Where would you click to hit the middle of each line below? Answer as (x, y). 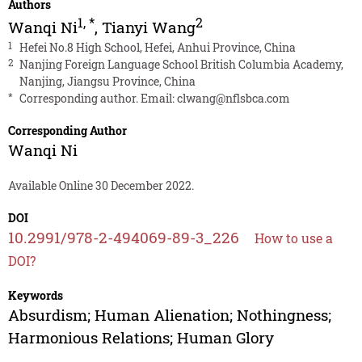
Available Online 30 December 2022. (101, 186)
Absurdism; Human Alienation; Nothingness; (169, 315)
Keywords (35, 296)
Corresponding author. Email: (98, 99)
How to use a (293, 238)
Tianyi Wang (148, 27)
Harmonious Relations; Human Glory (141, 338)
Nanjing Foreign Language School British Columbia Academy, (181, 65)
